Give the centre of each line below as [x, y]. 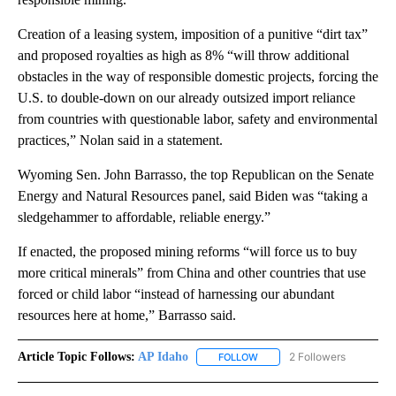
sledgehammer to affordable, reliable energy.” [144, 217]
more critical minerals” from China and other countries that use [192, 272]
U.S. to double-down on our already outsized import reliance [187, 97]
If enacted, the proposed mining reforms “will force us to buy [187, 251]
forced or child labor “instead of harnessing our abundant [176, 293]
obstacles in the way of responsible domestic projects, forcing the [198, 76]
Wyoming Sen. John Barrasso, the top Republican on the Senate [196, 174]
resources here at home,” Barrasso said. [127, 315]
